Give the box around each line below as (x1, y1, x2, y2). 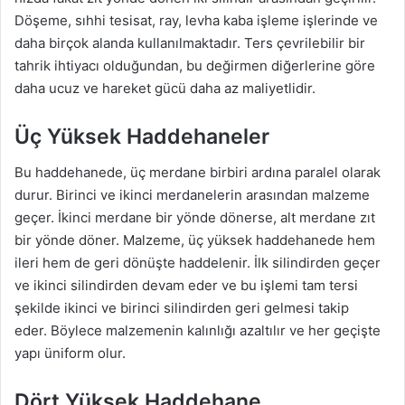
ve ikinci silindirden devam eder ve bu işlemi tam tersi (14, 277, 358, 295)
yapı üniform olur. (14, 344, 126, 363)
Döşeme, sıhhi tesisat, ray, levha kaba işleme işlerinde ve (14, 11, 378, 29)
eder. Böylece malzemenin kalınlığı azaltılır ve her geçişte (14, 322, 381, 340)
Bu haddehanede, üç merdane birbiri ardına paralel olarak (14, 164, 381, 182)
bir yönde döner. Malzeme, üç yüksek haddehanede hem (14, 231, 375, 250)
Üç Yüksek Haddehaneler (14, 123, 269, 149)
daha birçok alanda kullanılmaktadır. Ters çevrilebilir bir (14, 33, 365, 52)
